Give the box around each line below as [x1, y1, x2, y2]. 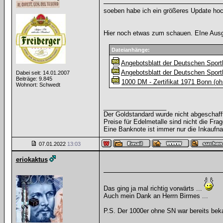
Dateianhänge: [111, 47, 150, 53]
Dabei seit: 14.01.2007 [15, 70, 70, 76]
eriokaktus [15, 156, 48, 163]
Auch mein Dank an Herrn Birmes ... [103, 192, 208, 200]
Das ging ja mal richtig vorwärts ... [103, 185, 204, 192]
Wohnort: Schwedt [15, 82, 60, 88]
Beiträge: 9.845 [15, 76, 52, 82]
